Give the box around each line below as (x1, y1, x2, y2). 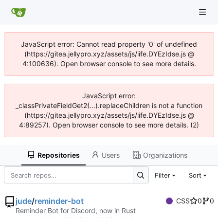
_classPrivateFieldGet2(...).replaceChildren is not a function (16, 101, 202, 109)
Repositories (37, 150, 80, 159)
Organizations (143, 150, 187, 159)
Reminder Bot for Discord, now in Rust (16, 206, 136, 215)
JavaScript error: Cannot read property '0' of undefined (21, 40, 197, 48)
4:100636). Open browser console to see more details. (22, 59, 196, 68)
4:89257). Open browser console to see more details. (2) (19, 121, 199, 129)
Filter (154, 171, 170, 179)
